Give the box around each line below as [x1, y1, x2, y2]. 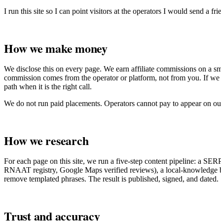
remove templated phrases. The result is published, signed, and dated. [4, 174, 219, 183]
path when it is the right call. [4, 82, 92, 91]
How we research [4, 131, 89, 149]
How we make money [4, 39, 108, 57]
